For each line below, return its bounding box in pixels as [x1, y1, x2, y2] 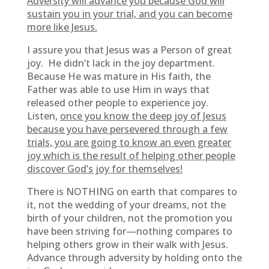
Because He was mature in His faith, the [26, 70, 211, 83]
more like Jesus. [26, 20, 97, 34]
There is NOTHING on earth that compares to [26, 185, 237, 198]
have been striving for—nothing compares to [26, 225, 232, 238]
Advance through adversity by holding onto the [26, 251, 242, 264]
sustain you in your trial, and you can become [26, 7, 232, 20]
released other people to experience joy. [26, 96, 211, 109]
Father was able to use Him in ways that [26, 83, 210, 96]
